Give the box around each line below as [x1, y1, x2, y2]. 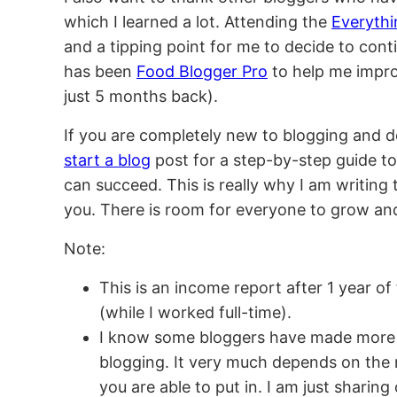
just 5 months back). [64, 87, 218, 105]
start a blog [64, 151, 151, 169]
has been [64, 62, 136, 81]
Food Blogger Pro [136, 62, 268, 81]
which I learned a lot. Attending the [64, 12, 331, 31]
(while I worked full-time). [99, 303, 292, 322]
